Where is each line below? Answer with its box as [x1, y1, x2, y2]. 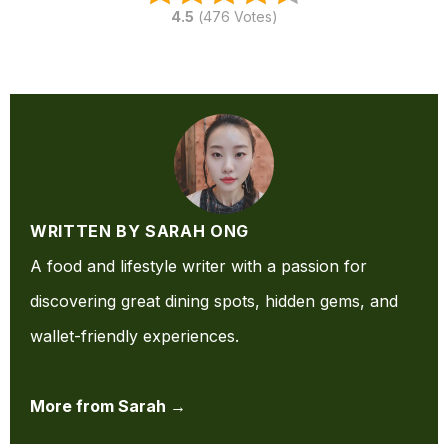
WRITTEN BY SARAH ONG [30, 221, 249, 242]
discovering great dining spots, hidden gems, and [30, 291, 398, 312]
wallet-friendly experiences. [30, 326, 239, 347]
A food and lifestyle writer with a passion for [30, 256, 367, 277]
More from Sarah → [30, 396, 186, 417]
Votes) [229, 8, 278, 26]
